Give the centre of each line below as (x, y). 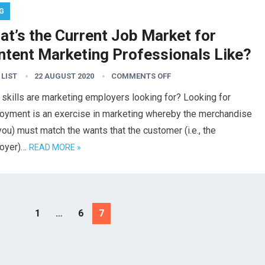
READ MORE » (55, 147)
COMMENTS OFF (141, 76)
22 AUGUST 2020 (64, 76)
